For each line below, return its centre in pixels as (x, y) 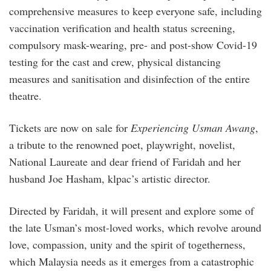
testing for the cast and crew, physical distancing (115, 61)
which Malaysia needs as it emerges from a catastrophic (132, 261)
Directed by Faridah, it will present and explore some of (132, 210)
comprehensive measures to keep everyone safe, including (135, 11)
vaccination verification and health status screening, (122, 28)
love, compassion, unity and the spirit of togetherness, (127, 244)
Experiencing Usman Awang (193, 127)
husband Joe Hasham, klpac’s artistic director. (110, 178)
